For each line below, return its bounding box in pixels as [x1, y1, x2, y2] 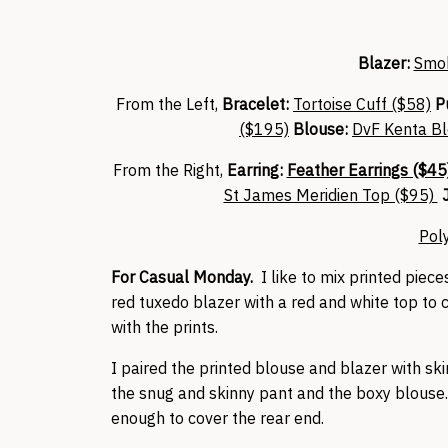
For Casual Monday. [111, 267, 261, 287]
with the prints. [111, 317, 218, 337]
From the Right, [112, 160, 227, 180]
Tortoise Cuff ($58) [293, 94, 431, 114]
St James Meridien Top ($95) [223, 185, 438, 205]
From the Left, [116, 94, 222, 114]
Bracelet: [222, 94, 293, 114]
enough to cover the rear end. [111, 408, 324, 428]
